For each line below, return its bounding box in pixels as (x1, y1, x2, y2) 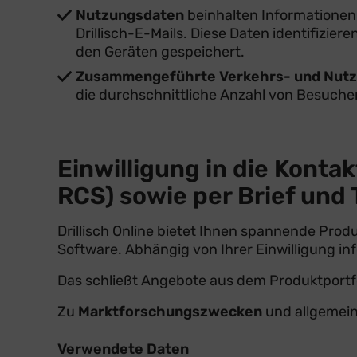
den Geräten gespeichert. (75, 42, 245, 61)
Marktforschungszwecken (78, 302, 262, 320)
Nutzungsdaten (75, 6, 187, 24)
